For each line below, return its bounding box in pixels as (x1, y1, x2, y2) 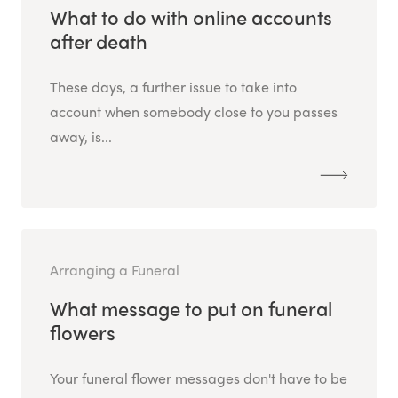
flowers (50, 318, 115, 347)
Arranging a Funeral (50, 259, 179, 281)
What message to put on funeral (50, 294, 332, 323)
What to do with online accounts (50, 3, 332, 32)
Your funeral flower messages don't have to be (50, 368, 347, 389)
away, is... (50, 126, 112, 147)
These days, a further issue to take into (50, 76, 297, 98)
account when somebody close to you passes (50, 101, 338, 123)
